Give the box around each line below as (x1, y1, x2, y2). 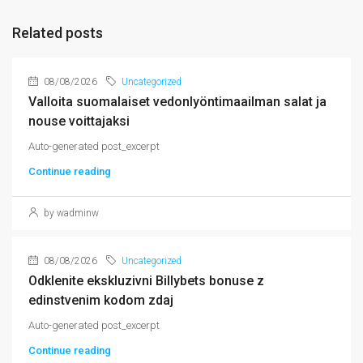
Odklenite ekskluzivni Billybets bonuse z (28, 273, 264, 288)
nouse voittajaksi (28, 113, 130, 129)
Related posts (12, 24, 103, 41)
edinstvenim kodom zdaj (28, 293, 173, 308)
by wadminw (41, 207, 99, 219)
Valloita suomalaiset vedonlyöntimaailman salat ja (28, 94, 327, 109)
